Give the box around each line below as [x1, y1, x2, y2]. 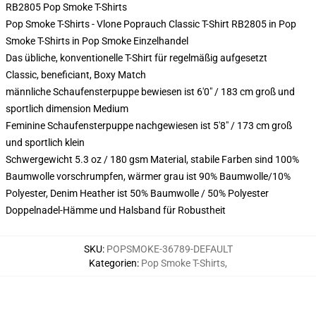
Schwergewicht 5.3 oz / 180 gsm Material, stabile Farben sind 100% [6, 154, 299, 165]
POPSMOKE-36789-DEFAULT [106, 243, 233, 255]
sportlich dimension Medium [6, 103, 128, 114]
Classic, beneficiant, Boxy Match [6, 69, 146, 80]
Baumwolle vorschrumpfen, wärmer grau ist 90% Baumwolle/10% [6, 171, 291, 182]
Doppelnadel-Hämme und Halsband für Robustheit [6, 205, 226, 216]
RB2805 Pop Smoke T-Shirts [6, 1, 127, 13]
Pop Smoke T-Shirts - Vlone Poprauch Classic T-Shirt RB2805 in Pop [6, 18, 296, 30]
